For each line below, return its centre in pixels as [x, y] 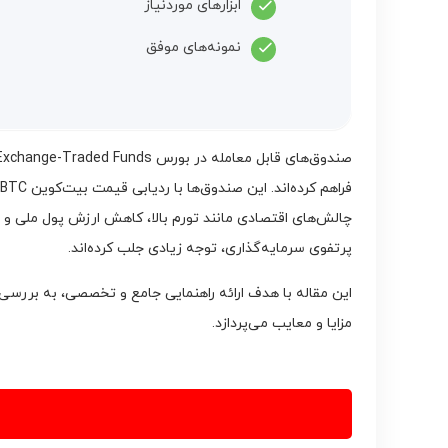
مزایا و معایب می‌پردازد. [282, 323]
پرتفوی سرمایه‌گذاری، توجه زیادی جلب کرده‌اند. [210, 248]
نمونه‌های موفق [193, 47]
